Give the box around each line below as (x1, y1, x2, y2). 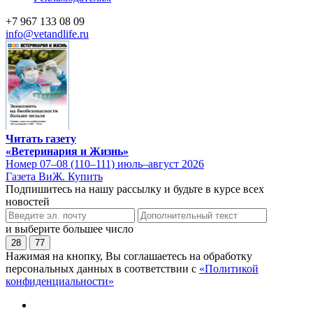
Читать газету (6, 132, 76, 145)
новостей (6, 195, 50, 208)
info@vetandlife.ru (6, 28, 89, 40)
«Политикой (199, 262, 259, 275)
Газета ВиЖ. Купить (6, 170, 103, 182)
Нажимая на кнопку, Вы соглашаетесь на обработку (6, 249, 252, 262)
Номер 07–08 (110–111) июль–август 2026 (6, 157, 204, 170)
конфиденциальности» (6, 275, 114, 287)
